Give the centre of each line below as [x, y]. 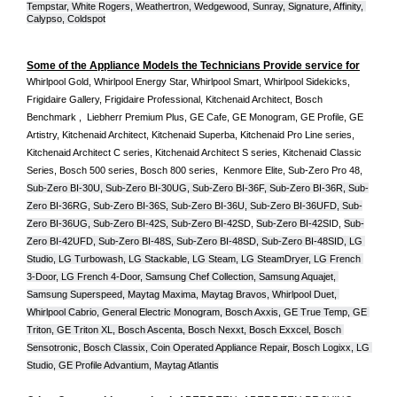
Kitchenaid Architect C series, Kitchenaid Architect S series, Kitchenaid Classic [194, 152]
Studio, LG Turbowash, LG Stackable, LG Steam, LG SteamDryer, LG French [194, 258]
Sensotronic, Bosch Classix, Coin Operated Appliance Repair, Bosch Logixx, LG [198, 347]
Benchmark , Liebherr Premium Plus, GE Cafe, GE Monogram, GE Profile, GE [195, 117]
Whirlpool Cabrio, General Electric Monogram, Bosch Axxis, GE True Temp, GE [197, 311]
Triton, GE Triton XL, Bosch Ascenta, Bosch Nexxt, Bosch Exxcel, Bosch [184, 329]
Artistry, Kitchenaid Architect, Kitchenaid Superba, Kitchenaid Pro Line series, [191, 134]
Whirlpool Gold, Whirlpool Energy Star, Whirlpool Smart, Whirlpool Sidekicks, [188, 81]
